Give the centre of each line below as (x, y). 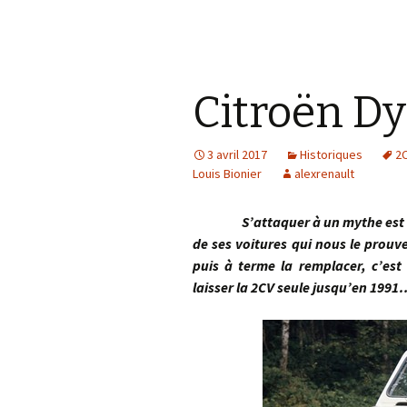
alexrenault (324, 174)
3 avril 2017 (237, 154)
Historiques (331, 154)
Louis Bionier (227, 174)
